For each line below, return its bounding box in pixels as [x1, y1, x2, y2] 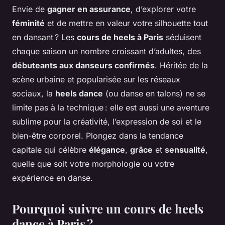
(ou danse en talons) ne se [103, 88, 205, 98]
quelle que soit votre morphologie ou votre [12, 158, 174, 169]
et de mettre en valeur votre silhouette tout [45, 18, 208, 28]
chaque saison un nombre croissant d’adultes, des [12, 46, 201, 56]
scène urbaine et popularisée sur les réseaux [12, 74, 180, 84]
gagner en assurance [47, 4, 131, 14]
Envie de [12, 4, 47, 14]
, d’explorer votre [131, 4, 196, 14]
